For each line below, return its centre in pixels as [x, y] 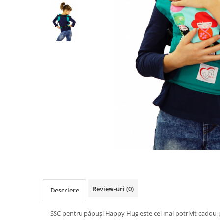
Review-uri [109, 189]
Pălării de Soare [34, 6]
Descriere [65, 190]
